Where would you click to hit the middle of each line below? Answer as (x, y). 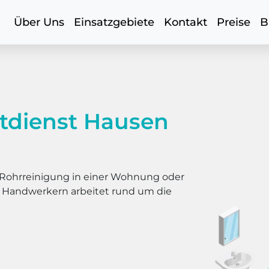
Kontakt (186, 22)
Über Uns (39, 22)
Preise (234, 22)
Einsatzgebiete (114, 22)
